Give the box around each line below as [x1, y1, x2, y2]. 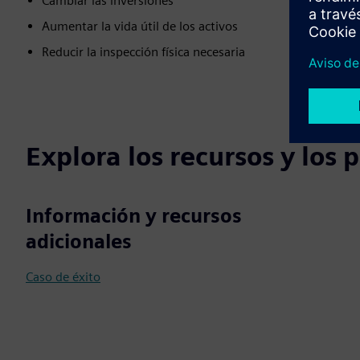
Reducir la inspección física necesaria [42, 44, 245, 59]
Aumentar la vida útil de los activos [42, 18, 238, 34]
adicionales [26, 230, 132, 253]
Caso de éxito [26, 269, 100, 284]
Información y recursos [26, 204, 242, 227]
